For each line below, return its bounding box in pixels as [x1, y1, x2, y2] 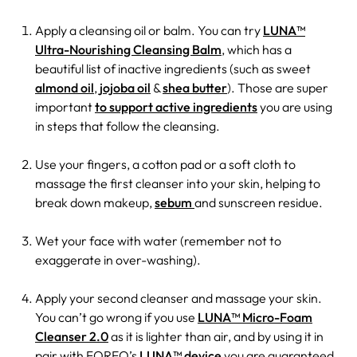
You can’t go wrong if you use [35, 308, 198, 325]
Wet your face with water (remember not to [35, 232, 281, 249]
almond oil [35, 79, 94, 96]
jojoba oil [100, 79, 151, 96]
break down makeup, [35, 194, 155, 210]
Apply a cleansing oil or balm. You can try [35, 22, 263, 38]
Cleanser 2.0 [35, 328, 108, 344]
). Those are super [227, 79, 328, 96]
